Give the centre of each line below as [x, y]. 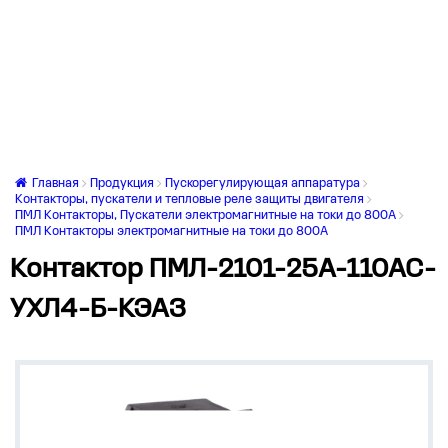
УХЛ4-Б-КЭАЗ [98, 310]
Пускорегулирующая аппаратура [262, 183]
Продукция [122, 183]
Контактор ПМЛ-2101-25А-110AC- [223, 270]
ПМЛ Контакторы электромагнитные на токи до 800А [171, 231]
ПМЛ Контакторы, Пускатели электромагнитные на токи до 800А [205, 215]
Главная [54, 183]
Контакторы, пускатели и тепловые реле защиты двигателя [189, 199]
